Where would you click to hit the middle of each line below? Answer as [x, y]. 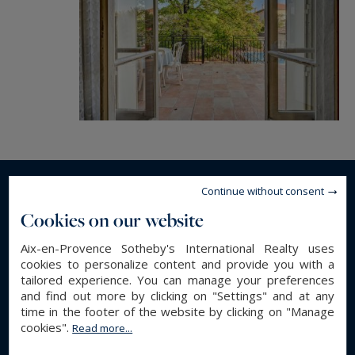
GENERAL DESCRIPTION [107, 255]
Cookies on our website [113, 220]
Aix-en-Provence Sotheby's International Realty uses [177, 248]
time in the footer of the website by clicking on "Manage [177, 311]
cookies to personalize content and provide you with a [177, 264]
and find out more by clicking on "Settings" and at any [177, 296]
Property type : [81, 289]
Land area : [66, 335]
